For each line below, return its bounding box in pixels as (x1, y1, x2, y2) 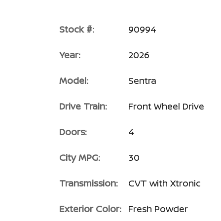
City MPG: (59, 151, 100, 163)
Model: (59, 74, 88, 86)
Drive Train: (59, 100, 107, 112)
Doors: (59, 125, 87, 138)
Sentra (128, 74, 156, 86)
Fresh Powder (128, 202, 188, 215)
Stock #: (59, 23, 94, 35)
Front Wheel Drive (128, 100, 204, 112)
